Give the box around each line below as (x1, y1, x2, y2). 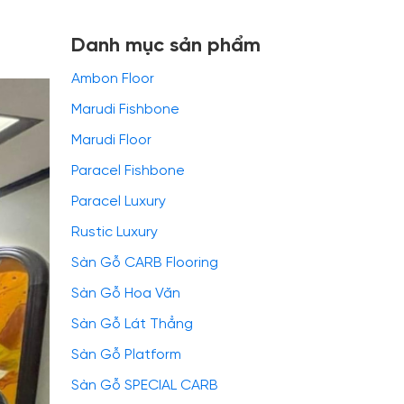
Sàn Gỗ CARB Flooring (71, 255, 218, 271)
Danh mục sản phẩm (71, 35, 261, 57)
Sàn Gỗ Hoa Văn (71, 286, 180, 301)
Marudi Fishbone (71, 102, 179, 117)
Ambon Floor (71, 71, 154, 87)
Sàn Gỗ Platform (71, 347, 181, 363)
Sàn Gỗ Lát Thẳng (71, 317, 193, 332)
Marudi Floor (71, 133, 151, 148)
